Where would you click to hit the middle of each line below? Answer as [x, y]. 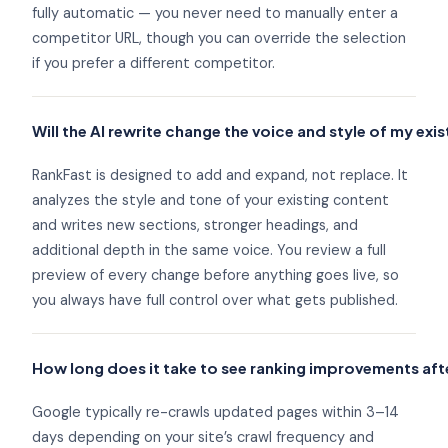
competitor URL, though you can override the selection [219, 38]
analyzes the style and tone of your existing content [210, 200]
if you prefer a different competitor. [153, 63]
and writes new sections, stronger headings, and [195, 225]
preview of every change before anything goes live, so [215, 275]
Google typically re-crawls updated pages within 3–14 [215, 412]
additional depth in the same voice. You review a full [209, 250]
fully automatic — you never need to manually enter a [215, 13]
